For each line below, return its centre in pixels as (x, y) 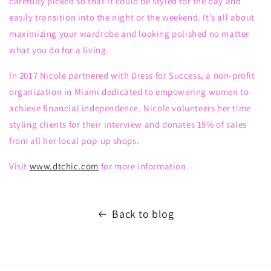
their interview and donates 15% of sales (165, 124)
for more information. (144, 166)
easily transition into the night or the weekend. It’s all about (132, 17)
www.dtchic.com (64, 166)
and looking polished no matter (184, 34)
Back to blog (143, 214)
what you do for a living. (59, 50)
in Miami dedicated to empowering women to (155, 92)
